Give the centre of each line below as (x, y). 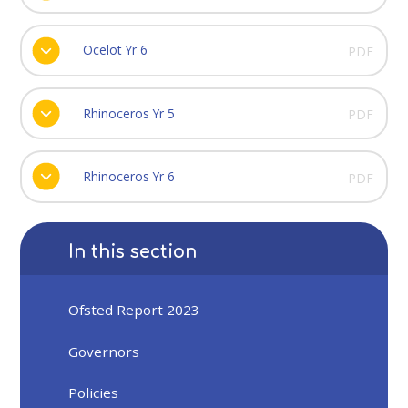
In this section (133, 251)
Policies (94, 392)
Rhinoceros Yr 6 (128, 176)
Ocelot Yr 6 (115, 50)
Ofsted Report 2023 (134, 310)
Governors (104, 351)
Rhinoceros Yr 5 (128, 113)
